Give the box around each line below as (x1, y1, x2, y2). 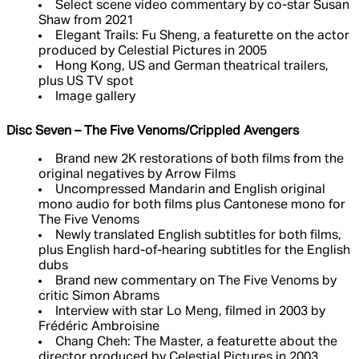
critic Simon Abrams (38, 290, 159, 304)
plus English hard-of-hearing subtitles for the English (38, 244, 350, 258)
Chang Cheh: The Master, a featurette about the (55, 336, 337, 349)
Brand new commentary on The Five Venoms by (55, 275, 337, 288)
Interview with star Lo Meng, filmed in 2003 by (55, 305, 325, 319)
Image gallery (55, 91, 135, 104)
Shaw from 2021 (38, 14, 134, 28)
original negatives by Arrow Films (38, 168, 236, 182)
